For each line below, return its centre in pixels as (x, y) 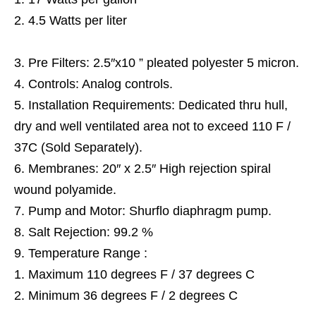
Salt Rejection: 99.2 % (91, 232)
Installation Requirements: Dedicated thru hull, (158, 105)
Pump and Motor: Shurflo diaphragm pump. (150, 211)
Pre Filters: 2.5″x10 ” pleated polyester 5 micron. (164, 63)
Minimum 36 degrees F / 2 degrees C (133, 296)
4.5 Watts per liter (78, 20)
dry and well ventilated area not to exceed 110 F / (152, 126)
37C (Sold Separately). (78, 147)
